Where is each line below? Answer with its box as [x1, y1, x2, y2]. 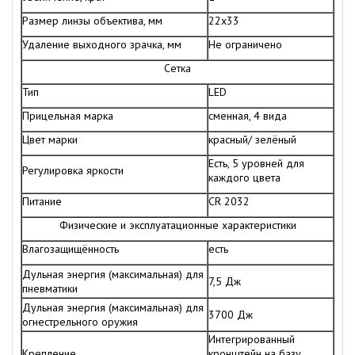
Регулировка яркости [22, 163, 124, 178]
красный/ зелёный [208, 132, 296, 147]
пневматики [22, 281, 78, 296]
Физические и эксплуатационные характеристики [59, 218, 296, 233]
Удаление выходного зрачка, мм [22, 37, 181, 52]
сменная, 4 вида [208, 109, 287, 124]
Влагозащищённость [22, 242, 119, 257]
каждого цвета [208, 170, 281, 185]
